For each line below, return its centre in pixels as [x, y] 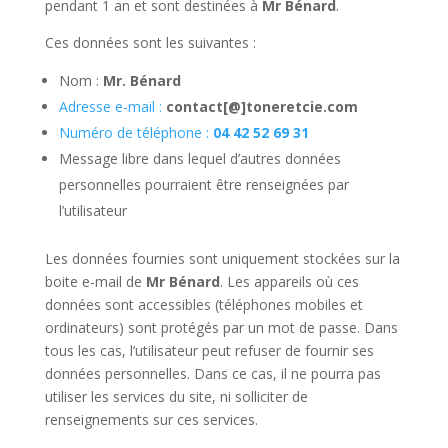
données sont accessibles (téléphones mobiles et [203, 304]
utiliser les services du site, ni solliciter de [176, 396]
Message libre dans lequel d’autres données [199, 158]
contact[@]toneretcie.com [261, 106]
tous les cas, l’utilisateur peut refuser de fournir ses [209, 350]
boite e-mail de [95, 281]
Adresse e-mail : [112, 106]
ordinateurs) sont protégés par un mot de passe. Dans [221, 327]
